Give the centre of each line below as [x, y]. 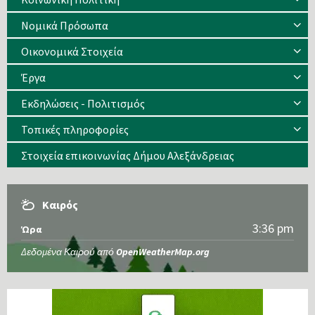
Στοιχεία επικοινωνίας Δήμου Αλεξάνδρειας [128, 156]
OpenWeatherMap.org [163, 252]
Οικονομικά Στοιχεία [72, 52]
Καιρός [60, 205]
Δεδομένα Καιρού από [69, 252]
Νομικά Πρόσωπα [65, 26]
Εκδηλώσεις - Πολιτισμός [83, 104]
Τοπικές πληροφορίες [75, 130]
